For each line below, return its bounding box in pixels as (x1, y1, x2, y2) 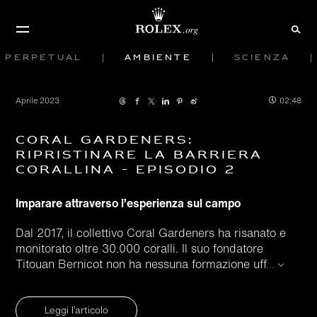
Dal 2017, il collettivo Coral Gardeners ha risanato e (16, 224, 287, 241)
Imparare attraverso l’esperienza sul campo (16, 195, 241, 212)
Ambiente (125, 50, 192, 66)
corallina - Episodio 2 (16, 161, 236, 180)
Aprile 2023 (16, 95, 60, 106)
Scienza (234, 50, 291, 66)
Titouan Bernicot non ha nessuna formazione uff (16, 255, 267, 272)
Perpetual (5, 50, 83, 66)
